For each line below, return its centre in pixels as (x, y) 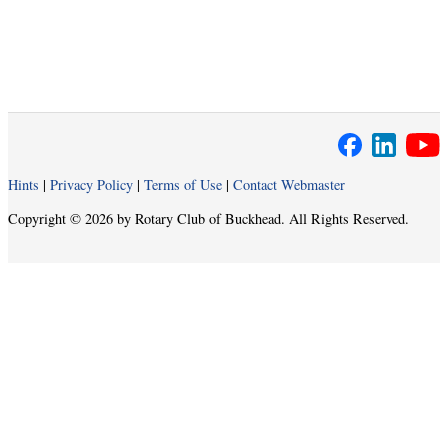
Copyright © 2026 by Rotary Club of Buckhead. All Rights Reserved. (208, 218)
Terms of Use (183, 185)
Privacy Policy (91, 185)
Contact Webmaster (289, 185)
